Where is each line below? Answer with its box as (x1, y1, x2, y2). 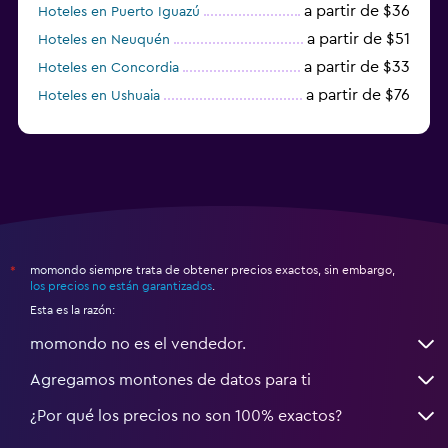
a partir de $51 (307, 30, 410, 47)
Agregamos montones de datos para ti (30, 371, 311, 388)
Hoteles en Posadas (38, 116, 163, 131)
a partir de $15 (307, 114, 410, 131)
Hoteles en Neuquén (38, 32, 170, 47)
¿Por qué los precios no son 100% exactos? (30, 407, 342, 424)
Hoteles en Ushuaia (38, 88, 160, 103)
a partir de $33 (304, 58, 410, 75)
